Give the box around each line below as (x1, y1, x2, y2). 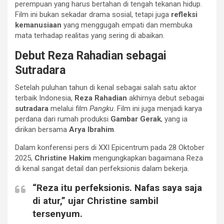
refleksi (171, 9, 197, 19)
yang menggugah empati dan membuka (61, 20, 192, 29)
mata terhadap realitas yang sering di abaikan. (15, 30, 164, 40)
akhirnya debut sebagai (127, 93, 204, 102)
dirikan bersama (15, 124, 69, 134)
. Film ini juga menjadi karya (113, 103, 202, 113)
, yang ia (161, 114, 187, 123)
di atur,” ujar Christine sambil (32, 194, 158, 206)
